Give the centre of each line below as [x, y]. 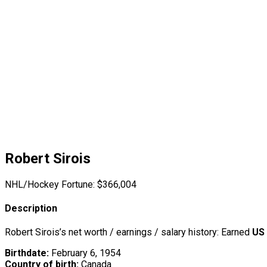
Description [31, 209]
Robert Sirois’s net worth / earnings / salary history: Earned [128, 232]
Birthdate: [27, 253]
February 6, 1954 [85, 253]
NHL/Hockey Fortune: [50, 184]
